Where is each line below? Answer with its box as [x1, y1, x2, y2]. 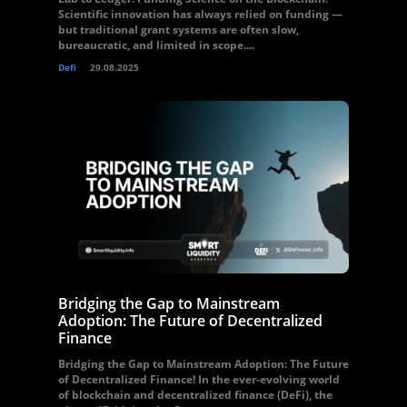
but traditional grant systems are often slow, [58, 22, 299, 37]
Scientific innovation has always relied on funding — [58, 6, 342, 22]
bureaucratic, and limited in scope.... [58, 37, 254, 53]
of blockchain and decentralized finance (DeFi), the [58, 387, 333, 402]
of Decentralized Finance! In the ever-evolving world [58, 372, 340, 387]
